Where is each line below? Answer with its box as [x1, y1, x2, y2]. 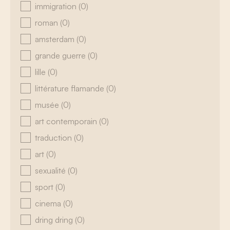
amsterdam [35, 34, 76, 44]
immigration [35, 1, 79, 11]
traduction [35, 132, 74, 143]
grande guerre [35, 50, 88, 61]
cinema [35, 198, 63, 208]
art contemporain [35, 116, 99, 126]
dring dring [35, 215, 75, 225]
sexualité [35, 165, 68, 176]
